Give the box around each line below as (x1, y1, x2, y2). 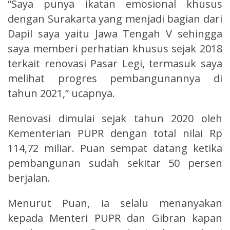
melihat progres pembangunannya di (8, 71, 222, 85)
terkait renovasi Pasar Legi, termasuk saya (8, 56, 222, 70)
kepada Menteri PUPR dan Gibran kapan (8, 210, 222, 225)
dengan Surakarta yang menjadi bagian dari (8, 11, 222, 26)
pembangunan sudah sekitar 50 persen (8, 156, 222, 170)
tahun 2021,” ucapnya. (8, 86, 115, 100)
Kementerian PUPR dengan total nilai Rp (8, 126, 222, 140)
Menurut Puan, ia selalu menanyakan (8, 196, 222, 210)
